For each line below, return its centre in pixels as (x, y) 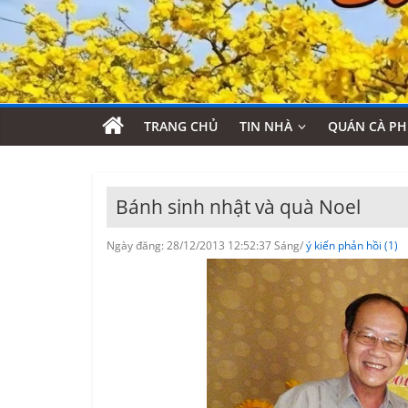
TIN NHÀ (266, 126)
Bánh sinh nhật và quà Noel (238, 206)
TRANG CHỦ (181, 126)
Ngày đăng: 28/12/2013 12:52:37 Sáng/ (206, 245)
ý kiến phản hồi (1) (352, 245)
